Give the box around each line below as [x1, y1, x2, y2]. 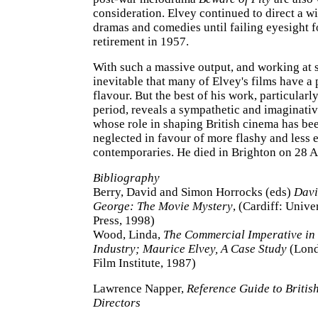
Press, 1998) [93, 214, 155, 227]
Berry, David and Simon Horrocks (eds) [93, 185, 294, 199]
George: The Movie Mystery [93, 199, 233, 213]
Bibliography [93, 171, 160, 185]
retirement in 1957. [93, 35, 189, 48]
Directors [93, 296, 141, 309]
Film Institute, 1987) [93, 256, 196, 270]
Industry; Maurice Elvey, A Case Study [93, 242, 287, 256]
